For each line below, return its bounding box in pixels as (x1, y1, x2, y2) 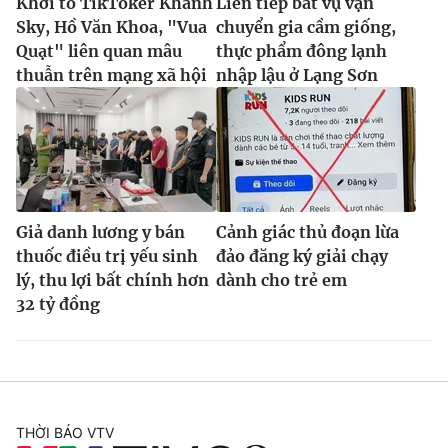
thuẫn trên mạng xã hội (16, 64, 207, 85)
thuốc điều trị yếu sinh (16, 245, 198, 266)
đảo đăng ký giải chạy (216, 245, 388, 266)
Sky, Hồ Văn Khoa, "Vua (16, 16, 207, 37)
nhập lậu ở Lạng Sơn (216, 64, 378, 85)
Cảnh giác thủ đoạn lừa (216, 221, 399, 242)
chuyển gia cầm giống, (216, 16, 396, 37)
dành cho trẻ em (216, 269, 347, 290)
